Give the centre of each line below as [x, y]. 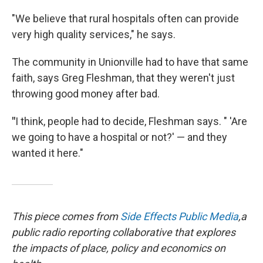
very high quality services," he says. [94, 34]
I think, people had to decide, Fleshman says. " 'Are [131, 121]
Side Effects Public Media [179, 216]
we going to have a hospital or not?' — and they [119, 137]
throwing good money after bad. [86, 93]
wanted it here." [48, 153]
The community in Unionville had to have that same [130, 62]
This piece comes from [66, 216]
